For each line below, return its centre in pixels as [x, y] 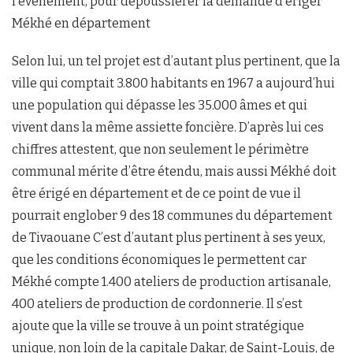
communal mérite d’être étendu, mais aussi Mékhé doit [174, 171]
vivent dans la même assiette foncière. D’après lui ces [168, 127]
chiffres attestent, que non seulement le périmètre [160, 149]
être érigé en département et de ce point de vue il [156, 193]
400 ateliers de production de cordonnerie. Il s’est [157, 304]
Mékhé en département [81, 23]
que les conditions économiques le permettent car [159, 260]
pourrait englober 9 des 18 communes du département [172, 216]
